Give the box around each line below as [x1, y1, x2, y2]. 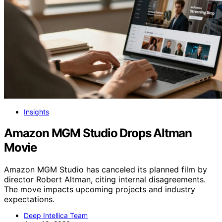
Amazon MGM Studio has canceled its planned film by [4, 164, 207, 174]
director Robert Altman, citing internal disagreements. [4, 174, 206, 184]
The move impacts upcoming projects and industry [4, 184, 195, 194]
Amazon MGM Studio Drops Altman [4, 125, 192, 140]
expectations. [4, 194, 55, 204]
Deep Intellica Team [24, 211, 88, 220]
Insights [24, 108, 49, 116]
